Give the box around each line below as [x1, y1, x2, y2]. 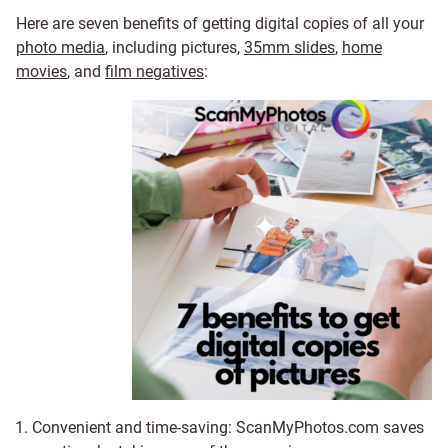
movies [16, 62, 67, 81]
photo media [16, 38, 105, 57]
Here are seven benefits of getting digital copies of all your [16, 14, 424, 33]
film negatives [105, 62, 204, 81]
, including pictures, [105, 38, 244, 57]
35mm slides [244, 38, 335, 57]
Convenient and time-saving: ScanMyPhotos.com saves [32, 418, 424, 437]
